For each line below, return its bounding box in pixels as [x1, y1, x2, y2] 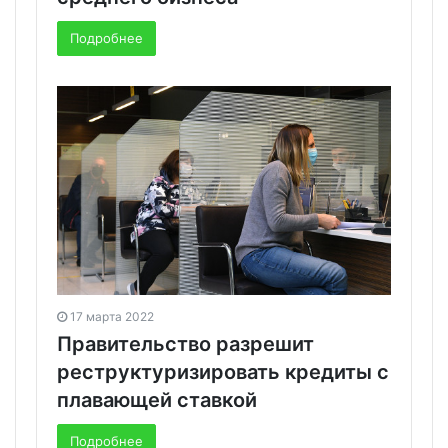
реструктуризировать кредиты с [57, 359, 389, 384]
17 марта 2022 [70, 308, 154, 324]
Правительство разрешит [57, 331, 314, 356]
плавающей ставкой [57, 387, 257, 412]
